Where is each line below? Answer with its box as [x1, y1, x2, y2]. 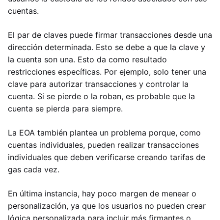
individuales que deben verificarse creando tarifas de [8, 152, 205, 162]
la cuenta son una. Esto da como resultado [8, 55, 167, 64]
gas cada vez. [8, 165, 59, 174]
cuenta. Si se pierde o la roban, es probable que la [8, 91, 195, 101]
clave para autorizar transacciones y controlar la [8, 79, 189, 89]
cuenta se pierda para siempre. [8, 104, 123, 113]
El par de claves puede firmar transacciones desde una [8, 30, 212, 40]
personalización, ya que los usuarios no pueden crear [8, 201, 206, 211]
